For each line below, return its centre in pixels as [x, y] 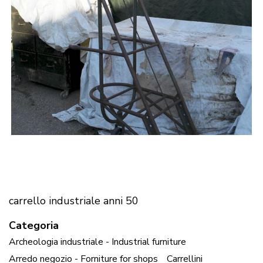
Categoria [34, 225]
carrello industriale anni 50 [74, 200]
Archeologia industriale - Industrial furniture [97, 242]
